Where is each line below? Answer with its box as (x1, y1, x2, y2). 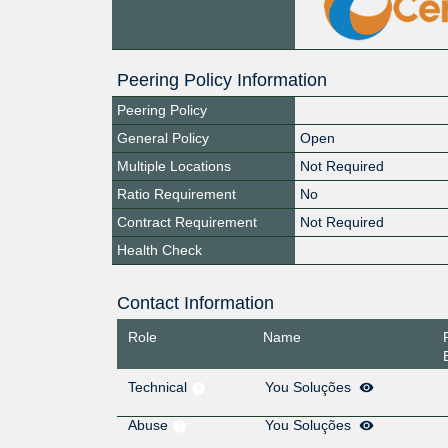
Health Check (117, 241, 202, 258)
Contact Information (116, 292, 274, 313)
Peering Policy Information (117, 69, 327, 90)
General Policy (117, 129, 209, 146)
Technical (127, 379, 191, 396)
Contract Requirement (117, 213, 257, 230)
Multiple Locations (117, 157, 231, 174)
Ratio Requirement (117, 185, 236, 202)
